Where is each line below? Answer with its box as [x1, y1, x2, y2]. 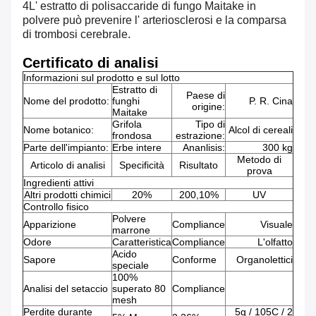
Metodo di [237, 154, 281, 166]
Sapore [23, 254, 56, 266]
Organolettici [236, 254, 293, 266]
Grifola [112, 119, 142, 130]
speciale [112, 260, 149, 272]
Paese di [186, 90, 225, 102]
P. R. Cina [249, 95, 293, 107]
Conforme [172, 254, 217, 266]
